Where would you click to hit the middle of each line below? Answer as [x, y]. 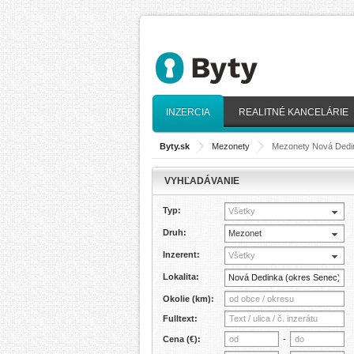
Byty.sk [175, 146]
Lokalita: [181, 277]
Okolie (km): [188, 299]
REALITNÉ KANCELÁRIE [294, 112]
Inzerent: [181, 254]
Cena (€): [182, 339]
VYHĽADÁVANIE [202, 181]
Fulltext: [180, 318]
